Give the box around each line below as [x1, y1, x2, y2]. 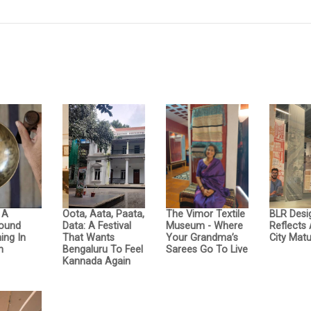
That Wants [62, 232, 115, 244]
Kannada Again [62, 255, 131, 268]
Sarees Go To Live [165, 244, 248, 256]
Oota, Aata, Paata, [62, 208, 144, 221]
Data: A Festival [62, 220, 131, 233]
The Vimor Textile [165, 208, 245, 221]
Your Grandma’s [165, 232, 238, 244]
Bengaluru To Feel [62, 244, 143, 256]
